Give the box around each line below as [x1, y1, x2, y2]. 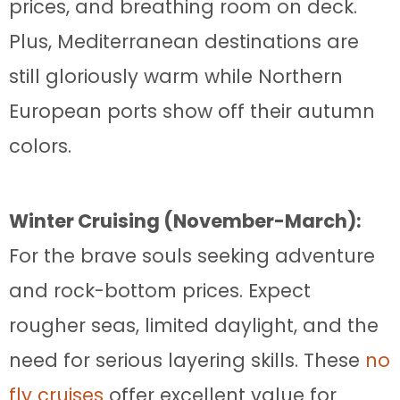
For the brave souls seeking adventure [9, 242, 375, 269]
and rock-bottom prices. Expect [9, 277, 311, 304]
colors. [9, 132, 71, 159]
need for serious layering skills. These [9, 346, 365, 373]
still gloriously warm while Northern [9, 62, 343, 89]
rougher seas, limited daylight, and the [9, 312, 379, 338]
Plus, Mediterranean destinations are [9, 28, 359, 54]
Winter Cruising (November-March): [9, 207, 362, 234]
